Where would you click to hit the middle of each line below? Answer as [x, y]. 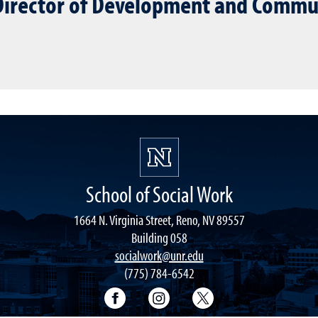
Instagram [197, 294]
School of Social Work [159, 194]
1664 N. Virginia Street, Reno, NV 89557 [159, 220]
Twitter [232, 294]
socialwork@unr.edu [159, 255]
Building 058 [159, 237]
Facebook [151, 294]
